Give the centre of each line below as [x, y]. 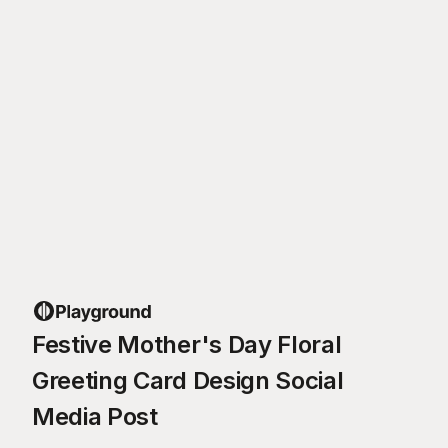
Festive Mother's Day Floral [187, 344]
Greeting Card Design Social [188, 380]
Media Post [95, 416]
